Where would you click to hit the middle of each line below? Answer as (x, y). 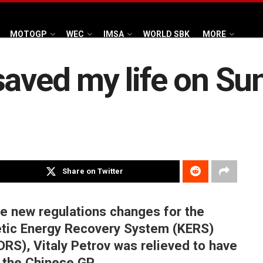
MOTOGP (28, 34)
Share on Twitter (93, 171)
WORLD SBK (166, 34)
